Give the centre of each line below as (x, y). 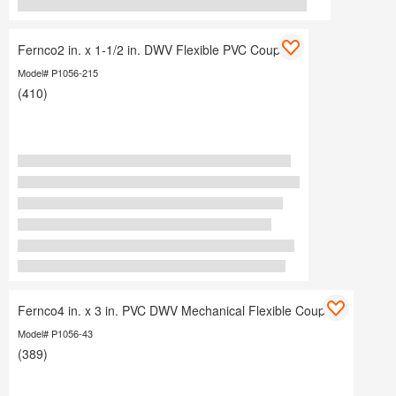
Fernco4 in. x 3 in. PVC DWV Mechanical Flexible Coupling (181, 311)
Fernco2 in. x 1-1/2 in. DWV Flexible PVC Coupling (159, 50)
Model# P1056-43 (55, 334)
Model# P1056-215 (58, 73)
